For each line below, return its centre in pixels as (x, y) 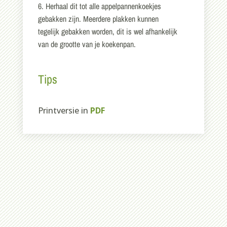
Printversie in (64, 110)
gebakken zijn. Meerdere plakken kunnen (98, 19)
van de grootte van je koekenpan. (87, 44)
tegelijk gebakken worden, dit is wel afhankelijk (107, 31)
